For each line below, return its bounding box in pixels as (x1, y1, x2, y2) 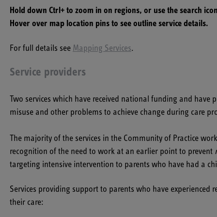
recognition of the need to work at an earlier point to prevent (10, 147, 215, 156)
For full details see (10, 44, 73, 53)
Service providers (10, 67, 86, 78)
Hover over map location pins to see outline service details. (10, 19, 208, 28)
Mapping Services (73, 44, 131, 53)
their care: (10, 198, 44, 207)
